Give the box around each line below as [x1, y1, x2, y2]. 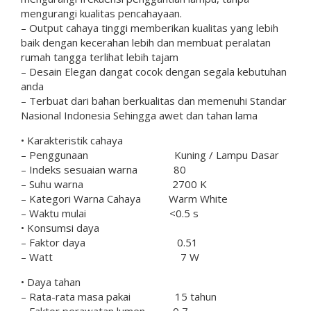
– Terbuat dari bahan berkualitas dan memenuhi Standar [21, 93, 287, 108]
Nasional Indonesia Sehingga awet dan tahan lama [21, 108, 258, 122]
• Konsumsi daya [21, 220, 99, 235]
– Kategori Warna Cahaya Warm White [21, 191, 228, 205]
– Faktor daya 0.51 [21, 235, 198, 249]
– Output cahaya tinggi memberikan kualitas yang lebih [21, 20, 278, 35]
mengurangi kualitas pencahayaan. [21, 6, 182, 20]
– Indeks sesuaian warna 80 [21, 162, 186, 176]
